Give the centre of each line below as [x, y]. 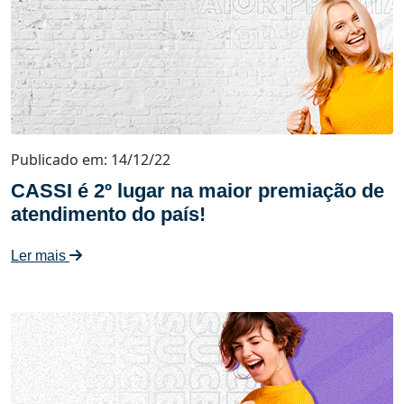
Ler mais [40, 256]
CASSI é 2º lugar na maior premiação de [197, 191]
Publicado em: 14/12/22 [91, 160]
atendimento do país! [108, 214]
